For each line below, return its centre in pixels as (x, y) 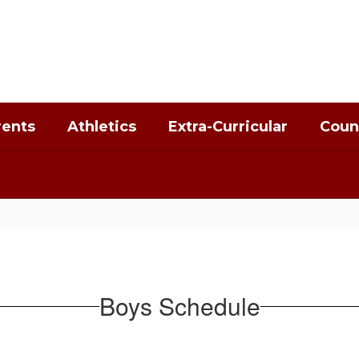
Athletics (102, 127)
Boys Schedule (179, 306)
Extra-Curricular (228, 127)
